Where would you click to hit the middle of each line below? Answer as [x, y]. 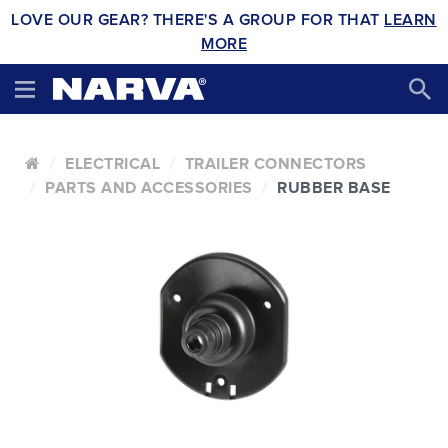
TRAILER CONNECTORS [275, 164]
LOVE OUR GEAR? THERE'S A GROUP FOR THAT [198, 20]
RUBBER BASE [334, 188]
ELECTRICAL [112, 164]
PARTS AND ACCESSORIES [149, 188]
